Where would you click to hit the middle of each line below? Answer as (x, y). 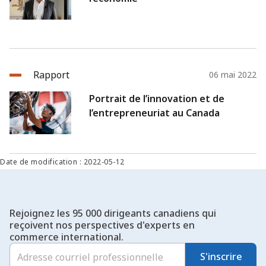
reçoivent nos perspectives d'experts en (102, 225)
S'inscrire (221, 257)
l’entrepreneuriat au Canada (154, 113)
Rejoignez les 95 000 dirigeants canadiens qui (113, 213)
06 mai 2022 (233, 74)
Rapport (51, 75)
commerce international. (66, 237)
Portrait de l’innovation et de (157, 98)
